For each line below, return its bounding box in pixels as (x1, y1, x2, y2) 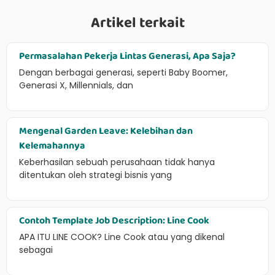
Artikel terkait (90, 11, 185, 35)
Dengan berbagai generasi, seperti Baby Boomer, (19, 66, 228, 79)
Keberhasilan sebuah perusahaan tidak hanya (19, 156, 215, 169)
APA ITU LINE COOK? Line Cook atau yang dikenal (19, 231, 225, 244)
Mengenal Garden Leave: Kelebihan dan (19, 123, 193, 139)
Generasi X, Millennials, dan (19, 79, 133, 92)
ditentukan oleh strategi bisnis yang (19, 169, 172, 182)
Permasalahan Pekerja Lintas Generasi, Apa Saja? (19, 48, 236, 64)
